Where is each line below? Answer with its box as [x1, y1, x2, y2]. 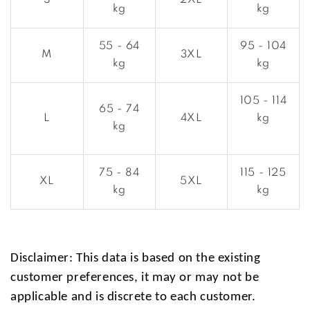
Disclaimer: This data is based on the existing [10, 252, 261, 266]
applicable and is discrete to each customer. [10, 291, 256, 304]
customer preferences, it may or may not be [10, 271, 259, 285]
